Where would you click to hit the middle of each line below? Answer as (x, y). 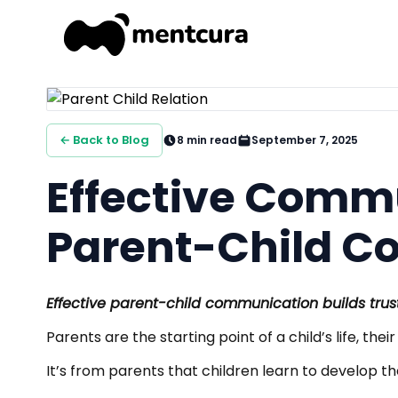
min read (211, 140)
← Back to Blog (104, 140)
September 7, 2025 (305, 140)
